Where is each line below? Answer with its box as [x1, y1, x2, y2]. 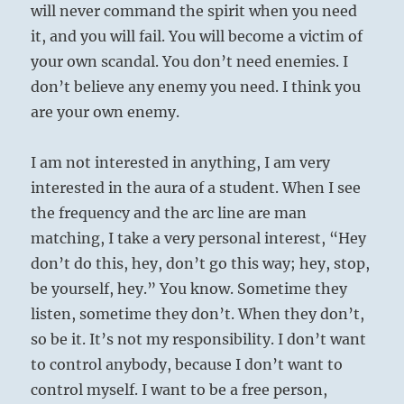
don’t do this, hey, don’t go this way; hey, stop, [31, 254, 371, 273]
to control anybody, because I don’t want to [31, 355, 344, 374]
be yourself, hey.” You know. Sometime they [31, 280, 348, 298]
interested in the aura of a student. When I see [31, 179, 362, 197]
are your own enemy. [31, 103, 180, 122]
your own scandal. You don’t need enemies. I [31, 52, 349, 71]
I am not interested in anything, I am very [31, 153, 331, 172]
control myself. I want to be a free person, [31, 381, 328, 399]
